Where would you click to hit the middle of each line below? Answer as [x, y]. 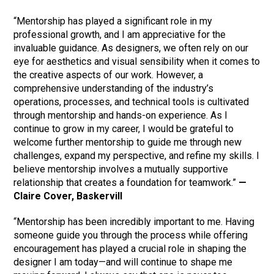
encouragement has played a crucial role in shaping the [130, 249]
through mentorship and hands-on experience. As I [121, 116]
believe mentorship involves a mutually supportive [121, 169]
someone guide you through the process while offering [131, 235]
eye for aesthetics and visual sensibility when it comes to [137, 62]
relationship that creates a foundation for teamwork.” [125, 183]
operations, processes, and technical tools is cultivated [131, 102]
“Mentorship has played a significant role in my [113, 21]
